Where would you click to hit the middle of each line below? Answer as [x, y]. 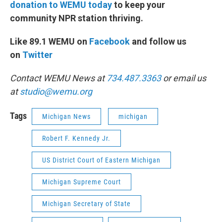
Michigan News [66, 117]
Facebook [110, 42]
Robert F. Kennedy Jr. [76, 139]
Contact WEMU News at [58, 78]
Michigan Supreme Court [82, 182]
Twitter [37, 55]
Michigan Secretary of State [86, 204]
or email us [184, 78]
